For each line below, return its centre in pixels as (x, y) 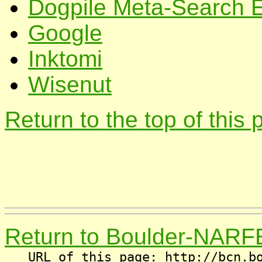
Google (65, 33)
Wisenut (70, 85)
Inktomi (65, 59)
